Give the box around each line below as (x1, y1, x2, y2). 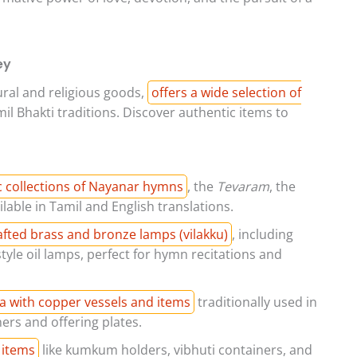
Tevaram (217, 177, 269, 195)
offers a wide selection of (151, 84, 301, 102)
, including (232, 225, 293, 243)
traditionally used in (194, 292, 317, 311)
